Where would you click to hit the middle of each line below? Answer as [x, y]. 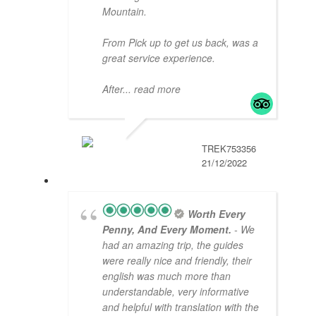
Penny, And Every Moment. [167, 230]
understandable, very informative [176, 292]
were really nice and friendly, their [177, 261]
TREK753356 [229, 149]
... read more [152, 89]
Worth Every [217, 214]
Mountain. [124, 12]
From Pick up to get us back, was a [180, 43]
